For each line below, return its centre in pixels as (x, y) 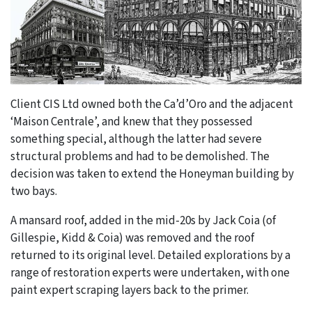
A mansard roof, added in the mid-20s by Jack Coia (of (143, 220)
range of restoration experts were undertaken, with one (150, 273)
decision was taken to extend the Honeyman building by (152, 174)
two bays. (34, 191)
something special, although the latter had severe (136, 139)
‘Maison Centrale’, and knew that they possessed (132, 122)
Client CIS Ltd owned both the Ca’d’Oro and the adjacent (152, 104)
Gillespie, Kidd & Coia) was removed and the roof (132, 238)
